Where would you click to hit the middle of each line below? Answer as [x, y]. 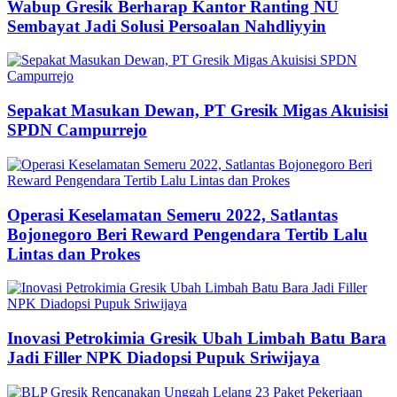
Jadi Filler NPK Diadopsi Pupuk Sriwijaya [163, 358]
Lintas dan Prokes [74, 253]
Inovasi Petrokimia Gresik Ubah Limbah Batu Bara [197, 339]
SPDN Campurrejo [77, 130]
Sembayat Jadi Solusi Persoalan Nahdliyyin [167, 26]
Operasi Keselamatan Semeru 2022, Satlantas [172, 214]
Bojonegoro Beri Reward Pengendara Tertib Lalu [187, 234]
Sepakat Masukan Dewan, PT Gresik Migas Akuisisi [198, 111]
